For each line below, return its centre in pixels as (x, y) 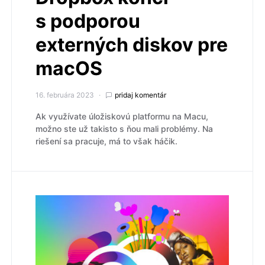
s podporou (88, 21)
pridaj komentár (140, 95)
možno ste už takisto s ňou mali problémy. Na (124, 128)
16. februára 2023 (65, 95)
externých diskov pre (132, 44)
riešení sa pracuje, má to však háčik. (106, 141)
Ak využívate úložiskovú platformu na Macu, (122, 116)
